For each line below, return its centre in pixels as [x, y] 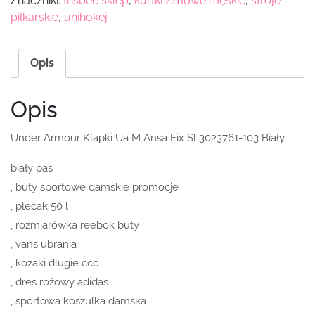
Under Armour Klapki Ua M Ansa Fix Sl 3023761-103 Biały [148, 137]
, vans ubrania [44, 244]
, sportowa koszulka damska [78, 301]
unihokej [86, 18]
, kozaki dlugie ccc [54, 263]
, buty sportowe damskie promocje [95, 187]
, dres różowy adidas [59, 282]
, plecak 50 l [39, 206]
